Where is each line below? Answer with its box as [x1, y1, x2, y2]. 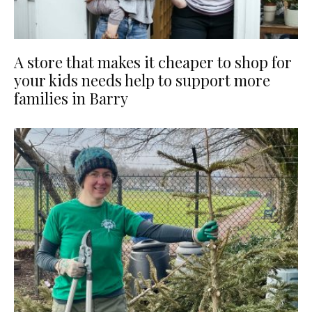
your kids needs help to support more [14, 70, 270, 91]
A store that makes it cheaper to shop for [14, 52, 292, 73]
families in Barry [14, 88, 128, 109]
